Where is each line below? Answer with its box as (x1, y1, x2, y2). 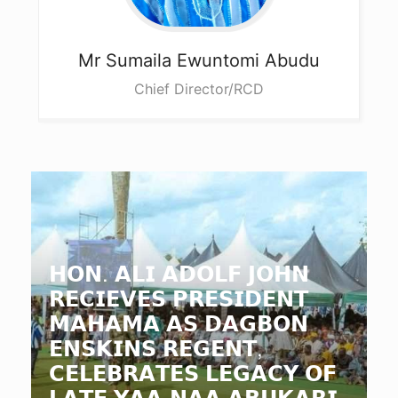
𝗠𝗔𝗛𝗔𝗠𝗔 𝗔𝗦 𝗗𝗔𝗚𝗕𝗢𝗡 (49, 306, 308, 338)
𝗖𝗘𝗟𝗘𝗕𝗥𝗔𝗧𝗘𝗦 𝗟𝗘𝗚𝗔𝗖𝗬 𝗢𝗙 (49, 356, 337, 388)
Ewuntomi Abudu (177, 50, 320, 72)
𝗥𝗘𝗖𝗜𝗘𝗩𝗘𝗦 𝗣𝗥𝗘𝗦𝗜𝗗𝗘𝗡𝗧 (49, 282, 308, 314)
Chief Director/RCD (134, 80, 264, 99)
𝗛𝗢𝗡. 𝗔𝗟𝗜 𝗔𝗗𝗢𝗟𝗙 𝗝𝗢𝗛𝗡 (49, 257, 309, 289)
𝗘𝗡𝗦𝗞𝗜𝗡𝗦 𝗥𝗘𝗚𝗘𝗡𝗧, (49, 331, 263, 363)
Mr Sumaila (78, 50, 177, 72)
